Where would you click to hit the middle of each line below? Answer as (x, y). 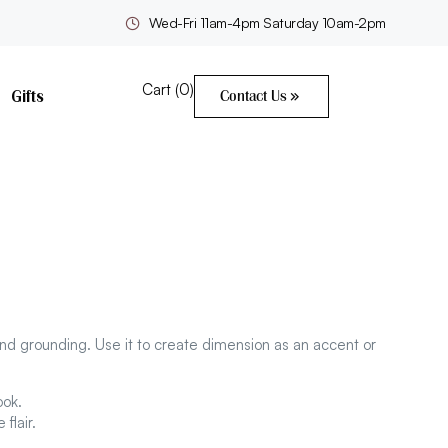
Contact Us (253, 96)
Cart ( (160, 90)
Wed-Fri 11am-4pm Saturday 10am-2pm (267, 22)
